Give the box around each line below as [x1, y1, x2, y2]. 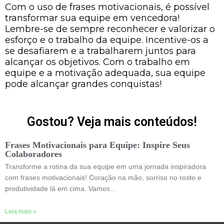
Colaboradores [5, 148, 62, 159]
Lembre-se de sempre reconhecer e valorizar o [5, 23, 215, 34]
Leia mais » [5, 208, 36, 215]
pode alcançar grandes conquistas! [5, 78, 161, 89]
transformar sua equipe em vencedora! [5, 12, 179, 23]
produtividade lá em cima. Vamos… [5, 184, 117, 192]
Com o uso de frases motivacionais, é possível [5, 1, 209, 12]
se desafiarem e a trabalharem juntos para [5, 45, 196, 56]
